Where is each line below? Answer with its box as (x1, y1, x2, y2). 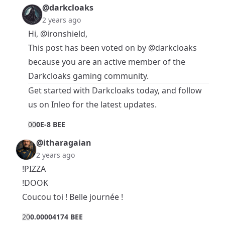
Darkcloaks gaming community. (28, 70, 149, 82)
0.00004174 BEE (30, 212, 83, 222)
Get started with (28, 85, 92, 96)
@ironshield (40, 28, 85, 40)
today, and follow (135, 85, 202, 96)
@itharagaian (36, 137, 91, 149)
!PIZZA (22, 163, 46, 175)
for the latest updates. (70, 99, 157, 110)
